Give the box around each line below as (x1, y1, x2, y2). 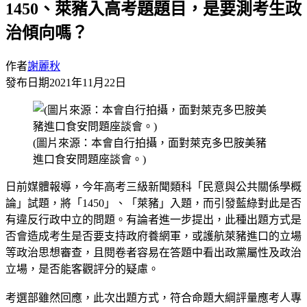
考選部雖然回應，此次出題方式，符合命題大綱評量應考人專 (5, 291, 302, 304)
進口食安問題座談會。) (33, 153, 146, 165)
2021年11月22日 (49, 76, 126, 88)
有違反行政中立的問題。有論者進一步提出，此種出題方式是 (5, 213, 302, 225)
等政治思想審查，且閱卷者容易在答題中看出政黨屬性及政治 (5, 246, 302, 258)
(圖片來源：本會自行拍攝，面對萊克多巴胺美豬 (33, 136, 267, 149)
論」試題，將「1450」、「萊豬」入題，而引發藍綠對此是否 (5, 197, 302, 209)
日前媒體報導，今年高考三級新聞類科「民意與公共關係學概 (5, 180, 302, 193)
